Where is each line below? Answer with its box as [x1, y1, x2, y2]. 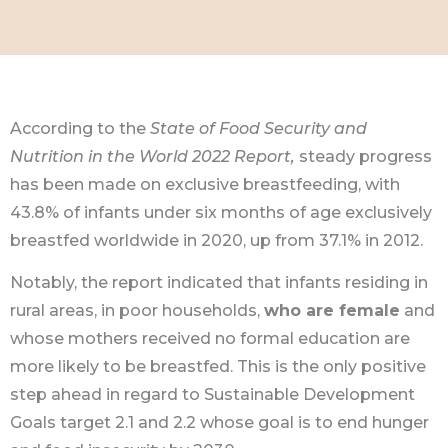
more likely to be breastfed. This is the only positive [10, 357, 426, 377]
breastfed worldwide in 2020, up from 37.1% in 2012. [10, 231, 423, 250]
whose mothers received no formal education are [10, 329, 410, 349]
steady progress [295, 147, 432, 166]
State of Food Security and [150, 119, 367, 138]
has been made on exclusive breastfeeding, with [10, 175, 400, 194]
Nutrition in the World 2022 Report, [10, 147, 295, 166]
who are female [264, 301, 400, 321]
